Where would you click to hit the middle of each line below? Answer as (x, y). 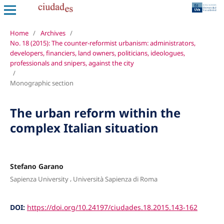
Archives (53, 33)
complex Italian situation (84, 127)
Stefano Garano (36, 166)
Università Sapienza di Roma (115, 179)
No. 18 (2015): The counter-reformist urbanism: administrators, (102, 43)
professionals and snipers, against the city (72, 63)
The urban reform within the (95, 112)
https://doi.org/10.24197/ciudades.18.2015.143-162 (112, 207)
